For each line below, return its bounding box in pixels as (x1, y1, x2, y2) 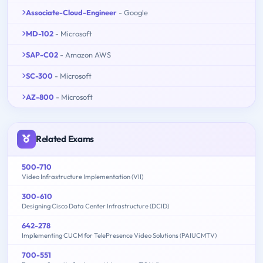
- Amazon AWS (60, 49, 111, 59)
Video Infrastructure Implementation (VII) (22, 172, 143, 181)
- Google (119, 7, 148, 17)
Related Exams (36, 133, 95, 144)
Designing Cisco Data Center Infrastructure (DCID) (22, 201, 169, 210)
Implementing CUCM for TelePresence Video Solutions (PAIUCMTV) (22, 231, 217, 240)
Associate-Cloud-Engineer (26, 7, 117, 17)
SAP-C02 (26, 49, 58, 59)
